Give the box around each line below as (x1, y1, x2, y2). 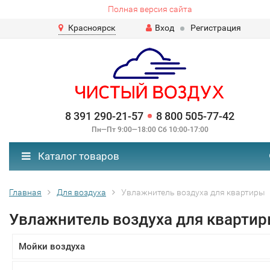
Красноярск (68, 23, 116, 33)
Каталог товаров (36, 150, 119, 162)
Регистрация (190, 23, 241, 33)
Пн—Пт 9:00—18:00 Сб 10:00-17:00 (91, 125, 209, 134)
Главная (9, 187, 42, 197)
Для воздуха (57, 187, 106, 197)
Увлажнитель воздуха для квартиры (121, 187, 265, 197)
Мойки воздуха (19, 241, 85, 252)
